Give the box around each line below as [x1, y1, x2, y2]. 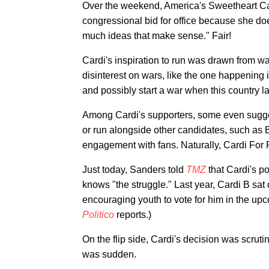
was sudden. [82, 249, 136, 259]
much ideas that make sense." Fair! [82, 31, 231, 41]
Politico [82, 210, 114, 220]
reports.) [114, 210, 151, 220]
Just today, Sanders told [82, 165, 186, 175]
